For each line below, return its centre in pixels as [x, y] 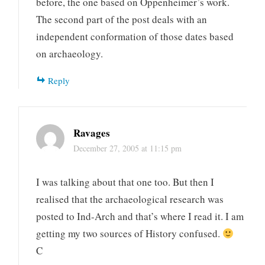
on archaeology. [70, 53]
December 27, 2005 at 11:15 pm [128, 148]
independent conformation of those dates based [135, 36]
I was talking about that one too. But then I [125, 182]
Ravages [92, 133]
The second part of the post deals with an [122, 19]
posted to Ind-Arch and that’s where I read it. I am [140, 216]
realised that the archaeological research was [130, 199]
